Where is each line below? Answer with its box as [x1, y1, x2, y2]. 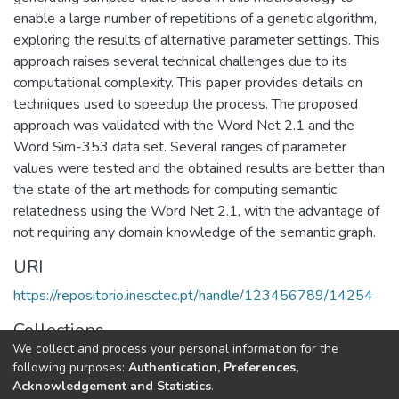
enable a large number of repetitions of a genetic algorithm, [13, 8, 377, 28]
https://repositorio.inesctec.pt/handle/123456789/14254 [13, 285, 373, 305]
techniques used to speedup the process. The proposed [13, 94, 358, 114]
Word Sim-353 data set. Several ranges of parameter [13, 136, 346, 157]
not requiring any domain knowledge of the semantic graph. [13, 222, 376, 242]
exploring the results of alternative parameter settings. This [13, 29, 379, 50]
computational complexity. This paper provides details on [13, 72, 362, 93]
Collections [13, 317, 104, 342]
